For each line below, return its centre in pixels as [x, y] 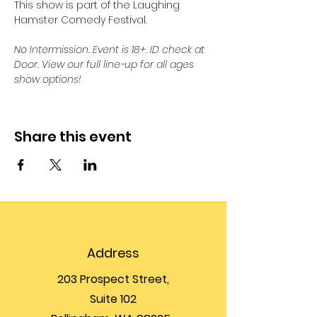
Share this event [73, 137]
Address [113, 253]
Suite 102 [113, 299]
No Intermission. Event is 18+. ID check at [111, 50]
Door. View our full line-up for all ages [105, 64]
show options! [48, 79]
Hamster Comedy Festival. [80, 20]
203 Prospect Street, [113, 279]
